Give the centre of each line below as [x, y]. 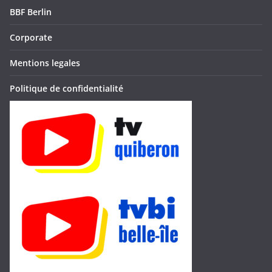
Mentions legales [45, 63]
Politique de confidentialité [66, 88]
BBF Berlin [31, 12]
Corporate [31, 37]
